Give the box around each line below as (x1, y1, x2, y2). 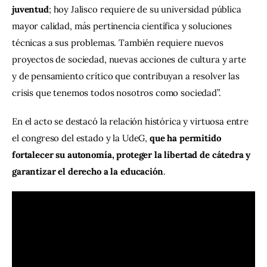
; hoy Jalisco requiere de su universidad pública (48, 4, 244, 15)
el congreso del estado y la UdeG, (12, 132, 150, 144)
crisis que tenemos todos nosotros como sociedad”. (12, 87, 223, 99)
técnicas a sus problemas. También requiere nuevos (12, 37, 226, 49)
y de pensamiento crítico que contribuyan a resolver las (12, 70, 242, 82)
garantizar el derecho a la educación (12, 165, 163, 177)
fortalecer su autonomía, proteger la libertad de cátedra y (12, 148, 253, 160)
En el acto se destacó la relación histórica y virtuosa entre (12, 115, 251, 127)
